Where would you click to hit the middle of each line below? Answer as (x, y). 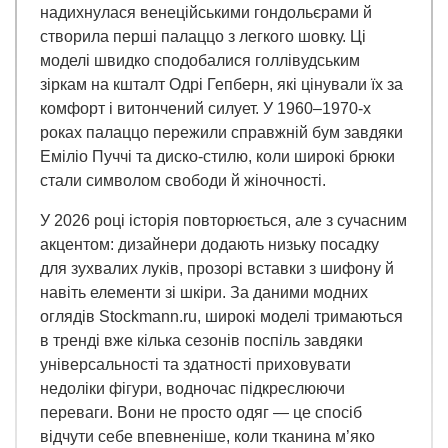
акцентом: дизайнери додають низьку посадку (209, 245)
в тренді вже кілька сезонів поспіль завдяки (201, 341)
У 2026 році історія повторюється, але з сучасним (223, 221)
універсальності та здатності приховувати (195, 365)
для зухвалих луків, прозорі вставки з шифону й (217, 269)
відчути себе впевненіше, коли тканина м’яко (207, 437)
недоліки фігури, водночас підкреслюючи (192, 389)
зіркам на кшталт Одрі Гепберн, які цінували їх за (221, 85)
